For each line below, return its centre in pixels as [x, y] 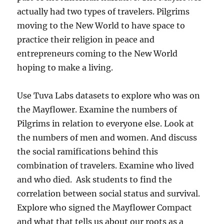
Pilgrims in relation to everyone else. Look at [106, 123]
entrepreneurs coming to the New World [97, 53]
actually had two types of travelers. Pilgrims [103, 11]
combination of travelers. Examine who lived [106, 165]
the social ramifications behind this [88, 151]
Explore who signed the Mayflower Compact [105, 207]
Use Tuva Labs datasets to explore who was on [109, 95]
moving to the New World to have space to [101, 25]
